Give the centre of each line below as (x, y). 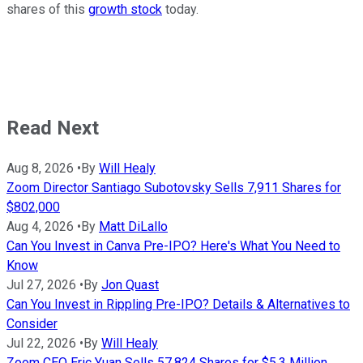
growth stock (125, 10)
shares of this (47, 10)
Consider (32, 324)
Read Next (53, 128)
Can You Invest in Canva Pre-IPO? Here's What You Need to (173, 246)
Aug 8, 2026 (40, 169)
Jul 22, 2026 (41, 344)
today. (180, 10)
